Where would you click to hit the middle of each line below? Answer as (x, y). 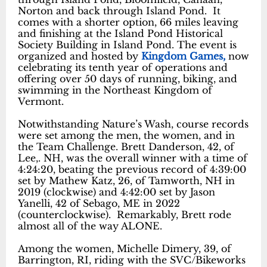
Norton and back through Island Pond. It (119, 11)
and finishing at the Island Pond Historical (120, 34)
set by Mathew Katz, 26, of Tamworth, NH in (126, 181)
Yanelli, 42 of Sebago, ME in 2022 (99, 204)
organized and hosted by (80, 56)
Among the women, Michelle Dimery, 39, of (125, 249)
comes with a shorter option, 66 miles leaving (128, 22)
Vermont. (41, 102)
